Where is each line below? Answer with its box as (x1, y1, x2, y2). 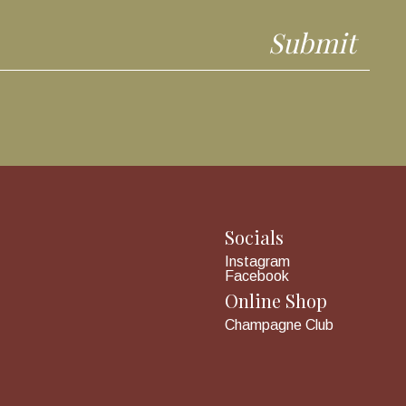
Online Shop (225, 288, 327, 313)
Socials (225, 225, 284, 249)
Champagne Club (225, 317, 333, 333)
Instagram (225, 254, 290, 269)
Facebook (225, 268, 289, 284)
